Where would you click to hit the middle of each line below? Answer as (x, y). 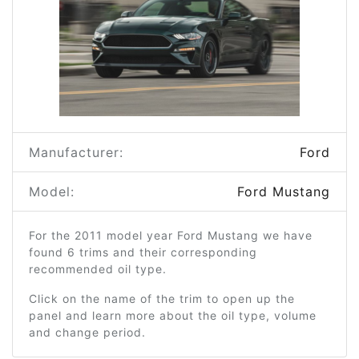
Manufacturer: (76, 152)
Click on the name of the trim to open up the (162, 298)
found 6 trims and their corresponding (143, 252)
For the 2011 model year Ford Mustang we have (171, 235)
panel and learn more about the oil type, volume (173, 315)
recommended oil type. (98, 269)
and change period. (87, 332)
